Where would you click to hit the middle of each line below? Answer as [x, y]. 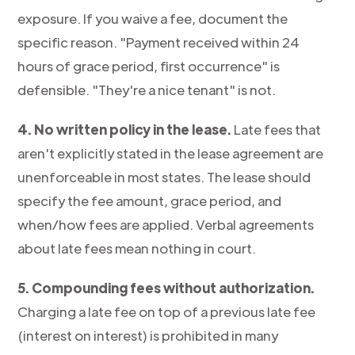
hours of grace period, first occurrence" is [149, 66]
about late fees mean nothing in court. [137, 248]
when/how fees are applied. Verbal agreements [166, 224]
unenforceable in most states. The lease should [164, 177]
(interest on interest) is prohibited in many [148, 335]
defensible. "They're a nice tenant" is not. [147, 90]
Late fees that [277, 129]
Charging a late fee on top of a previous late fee [167, 311]
